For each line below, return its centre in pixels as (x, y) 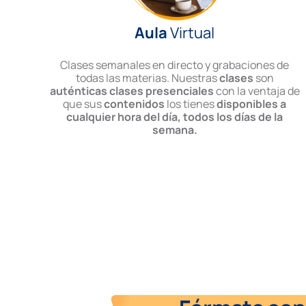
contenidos (136, 104)
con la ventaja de (258, 91)
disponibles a (252, 104)
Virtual (191, 33)
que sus (84, 104)
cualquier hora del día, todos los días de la (175, 117)
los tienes (192, 104)
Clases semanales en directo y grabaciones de (175, 65)
